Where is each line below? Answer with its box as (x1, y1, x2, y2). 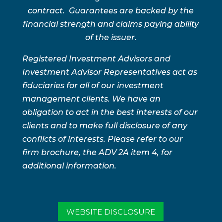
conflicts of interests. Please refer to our (22, 134, 183, 144)
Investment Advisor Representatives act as (22, 67, 197, 77)
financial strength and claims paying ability (23, 19, 199, 29)
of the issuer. (85, 33, 137, 43)
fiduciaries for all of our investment (22, 81, 164, 91)
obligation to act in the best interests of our (22, 108, 198, 117)
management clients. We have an (22, 94, 161, 104)
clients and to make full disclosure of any (22, 121, 187, 131)
